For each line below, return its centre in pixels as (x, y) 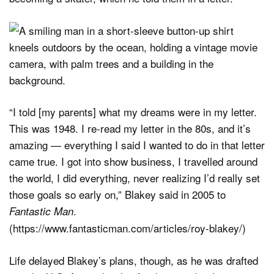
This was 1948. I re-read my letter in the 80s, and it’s (130, 128)
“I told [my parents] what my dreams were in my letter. (133, 112)
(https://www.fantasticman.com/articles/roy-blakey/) (128, 228)
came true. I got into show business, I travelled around (133, 161)
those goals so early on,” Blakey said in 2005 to (117, 194)
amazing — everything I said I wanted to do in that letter (137, 145)
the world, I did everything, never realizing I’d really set (135, 178)
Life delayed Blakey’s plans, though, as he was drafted (134, 260)
